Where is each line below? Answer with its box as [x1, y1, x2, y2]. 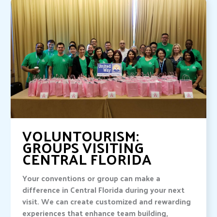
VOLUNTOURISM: [22, 122, 139, 149]
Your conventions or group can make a [22, 171, 161, 186]
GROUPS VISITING [22, 134, 144, 161]
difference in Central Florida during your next [22, 183, 185, 197]
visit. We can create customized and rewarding [22, 194, 191, 209]
